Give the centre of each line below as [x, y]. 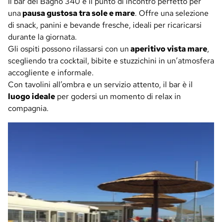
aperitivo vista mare [168, 49]
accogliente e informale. [51, 73]
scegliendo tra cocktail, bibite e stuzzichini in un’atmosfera [111, 61]
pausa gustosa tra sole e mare [78, 13]
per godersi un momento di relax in [118, 97]
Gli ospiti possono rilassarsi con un [68, 49]
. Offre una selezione [172, 13]
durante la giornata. [42, 37]
